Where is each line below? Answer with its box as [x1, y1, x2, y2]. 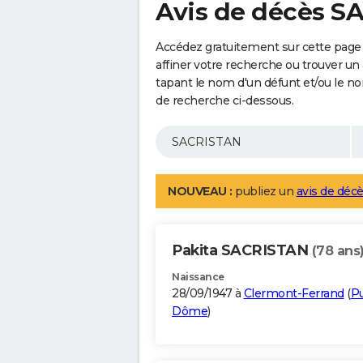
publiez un [232, 184, 297, 199]
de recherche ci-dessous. [156, 93, 293, 109]
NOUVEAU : [168, 184, 233, 199]
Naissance [172, 271, 224, 284]
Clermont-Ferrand [243, 286, 344, 301]
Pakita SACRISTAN [172, 241, 312, 260]
